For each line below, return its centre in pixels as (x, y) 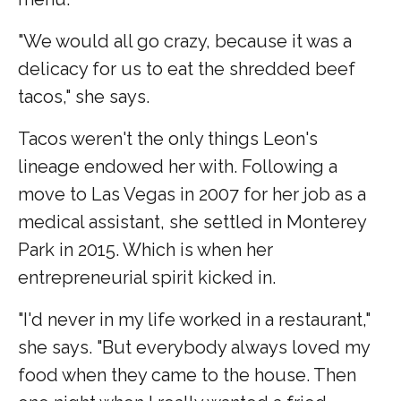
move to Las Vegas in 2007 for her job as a (192, 195)
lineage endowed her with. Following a (178, 167)
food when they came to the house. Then (187, 375)
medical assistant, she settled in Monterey (192, 222)
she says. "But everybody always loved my (194, 348)
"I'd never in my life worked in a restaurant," (194, 320)
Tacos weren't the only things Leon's (168, 139)
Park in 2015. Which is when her (145, 250)
